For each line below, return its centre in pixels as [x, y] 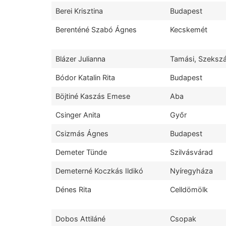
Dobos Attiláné [80, 219]
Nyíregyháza [191, 171]
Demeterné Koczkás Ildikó [99, 171]
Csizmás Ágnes [82, 134]
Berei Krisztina [79, 11]
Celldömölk [189, 190]
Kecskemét [189, 30]
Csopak [183, 219]
